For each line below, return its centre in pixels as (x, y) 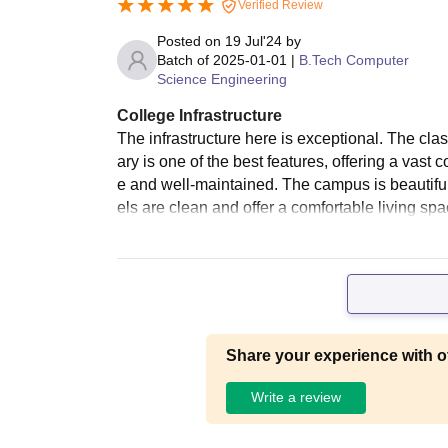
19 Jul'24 (253, 40)
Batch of (183, 59)
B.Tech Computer (354, 59)
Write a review (295, 397)
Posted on (191, 40)
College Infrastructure (199, 115)
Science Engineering (222, 78)
